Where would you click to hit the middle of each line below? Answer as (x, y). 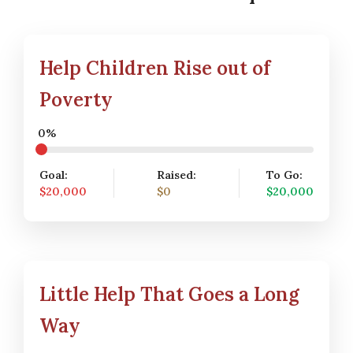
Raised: (176, 175)
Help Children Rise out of (155, 68)
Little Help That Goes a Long (169, 294)
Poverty (76, 100)
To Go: (284, 175)
